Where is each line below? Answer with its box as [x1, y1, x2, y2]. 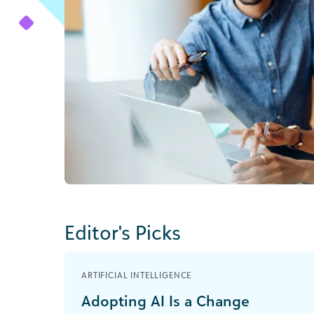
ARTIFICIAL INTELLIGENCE [81, 270, 192, 280]
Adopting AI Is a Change [81, 292, 250, 310]
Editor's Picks [64, 220, 181, 245]
